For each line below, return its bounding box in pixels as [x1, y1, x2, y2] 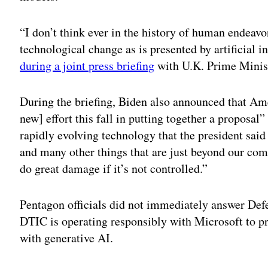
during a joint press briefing [20, 57, 155, 74]
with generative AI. [20, 229, 114, 246]
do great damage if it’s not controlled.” [20, 160, 208, 176]
